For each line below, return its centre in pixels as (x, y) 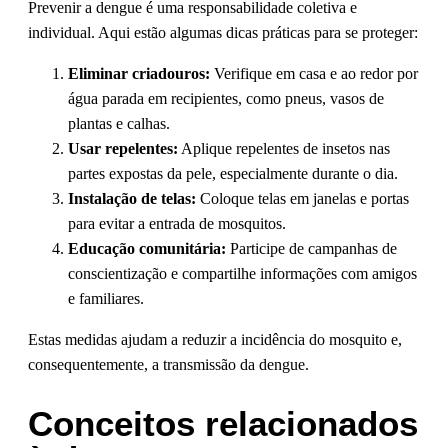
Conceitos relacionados (223, 423)
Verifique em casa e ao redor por (314, 73)
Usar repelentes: (123, 148)
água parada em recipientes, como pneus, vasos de (226, 98)
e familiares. (106, 298)
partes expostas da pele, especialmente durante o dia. (233, 173)
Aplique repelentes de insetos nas (284, 148)
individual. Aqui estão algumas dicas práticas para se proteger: (223, 32)
